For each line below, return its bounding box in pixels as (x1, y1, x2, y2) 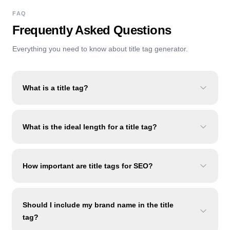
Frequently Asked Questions (12, 23, 171, 37)
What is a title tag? (23, 84, 88, 92)
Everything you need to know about (12, 45, 129, 53)
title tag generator (129, 45, 186, 53)
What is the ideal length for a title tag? (23, 123, 157, 131)
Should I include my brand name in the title (23, 201, 174, 209)
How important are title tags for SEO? (23, 162, 153, 170)
